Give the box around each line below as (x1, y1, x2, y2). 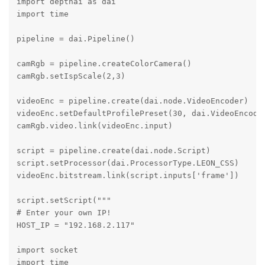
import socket (16, 245, 78, 254)
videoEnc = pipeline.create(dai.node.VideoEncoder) (16, 96, 248, 105)
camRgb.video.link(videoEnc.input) (16, 121, 173, 130)
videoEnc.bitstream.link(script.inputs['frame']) (16, 170, 239, 180)
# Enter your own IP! (16, 208, 111, 217)
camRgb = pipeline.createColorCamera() (16, 59, 192, 68)
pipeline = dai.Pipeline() (16, 34, 135, 43)
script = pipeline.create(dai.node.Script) (16, 146, 211, 155)
